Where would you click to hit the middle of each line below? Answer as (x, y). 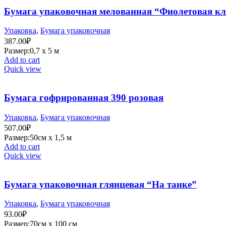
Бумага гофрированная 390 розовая (84, 98)
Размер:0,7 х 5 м (32, 51)
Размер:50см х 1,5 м (38, 137)
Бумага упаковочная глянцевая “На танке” (100, 184)
